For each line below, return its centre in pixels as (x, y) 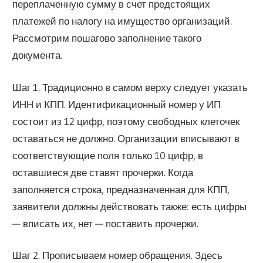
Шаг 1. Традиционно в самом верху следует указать (130, 87)
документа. (38, 55)
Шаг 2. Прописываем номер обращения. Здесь (118, 255)
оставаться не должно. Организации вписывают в (126, 138)
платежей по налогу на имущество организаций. (122, 21)
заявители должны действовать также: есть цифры (130, 206)
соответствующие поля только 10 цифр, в (108, 155)
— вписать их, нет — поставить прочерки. (106, 223)
